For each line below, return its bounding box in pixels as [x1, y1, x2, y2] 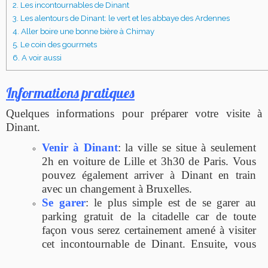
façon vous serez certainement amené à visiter [42, 224, 256, 237]
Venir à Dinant [42, 141, 118, 154]
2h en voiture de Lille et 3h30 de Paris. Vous [42, 155, 256, 168]
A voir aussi [20, 53, 62, 63]
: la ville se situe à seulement [117, 141, 256, 154]
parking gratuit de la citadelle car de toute [42, 210, 256, 223]
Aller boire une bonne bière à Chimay [19, 26, 154, 36]
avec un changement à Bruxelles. [42, 182, 192, 196]
